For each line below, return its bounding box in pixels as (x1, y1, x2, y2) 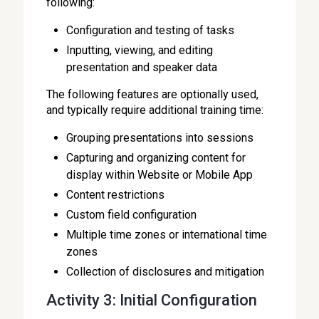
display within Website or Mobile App (66, 168, 253, 182)
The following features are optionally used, (46, 88, 259, 101)
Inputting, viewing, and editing (66, 43, 214, 57)
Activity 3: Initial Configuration (46, 291, 258, 309)
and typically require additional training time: (46, 103, 264, 117)
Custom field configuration (66, 208, 197, 221)
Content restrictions (66, 188, 165, 202)
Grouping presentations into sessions (66, 131, 254, 145)
